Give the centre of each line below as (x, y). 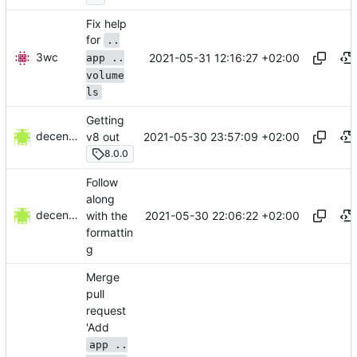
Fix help (106, 23)
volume (105, 75)
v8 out (103, 136)
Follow (102, 182)
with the (107, 216)
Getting (105, 120)
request (106, 311)
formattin (110, 233)
